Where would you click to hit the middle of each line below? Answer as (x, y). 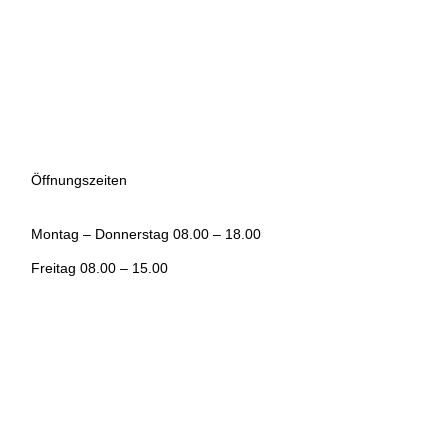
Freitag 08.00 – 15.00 (99, 267)
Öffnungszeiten (78, 179)
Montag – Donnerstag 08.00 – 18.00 (145, 233)
